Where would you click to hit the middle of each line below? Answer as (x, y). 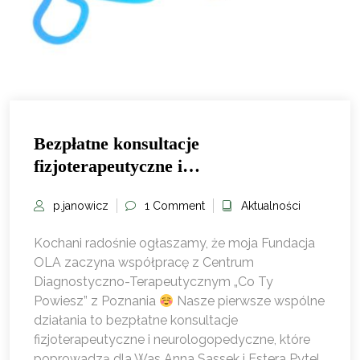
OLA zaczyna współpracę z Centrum (144, 262)
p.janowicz (81, 205)
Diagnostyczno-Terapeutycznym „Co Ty (153, 281)
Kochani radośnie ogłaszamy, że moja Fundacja (174, 243)
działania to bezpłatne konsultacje (136, 320)
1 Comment (175, 205)
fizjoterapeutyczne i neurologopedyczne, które (172, 339)
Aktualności (271, 205)
